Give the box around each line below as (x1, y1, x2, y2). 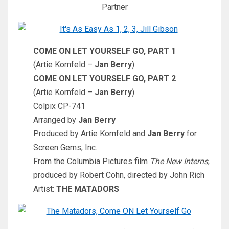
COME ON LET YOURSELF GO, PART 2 (33, 74, 176, 84)
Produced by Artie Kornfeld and (33, 129, 147, 139)
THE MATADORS (56, 184, 119, 194)
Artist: (33, 184, 56, 194)
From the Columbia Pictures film (33, 156, 150, 167)
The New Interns (150, 156, 208, 167)
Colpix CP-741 (33, 101, 85, 111)
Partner (101, 2, 128, 12)
